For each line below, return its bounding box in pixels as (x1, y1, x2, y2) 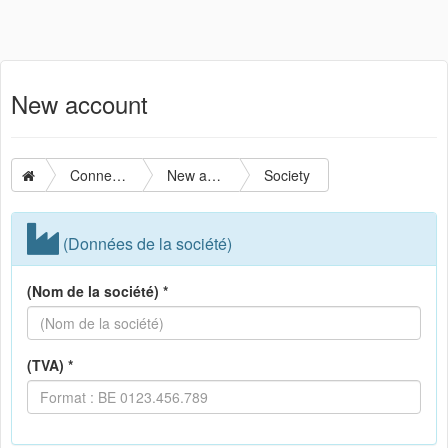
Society (264, 165, 310, 185)
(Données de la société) (59, 232, 232, 255)
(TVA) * (27, 355, 73, 375)
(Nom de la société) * (27, 281, 168, 301)
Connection (112, 165, 126, 185)
